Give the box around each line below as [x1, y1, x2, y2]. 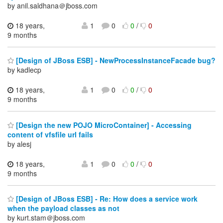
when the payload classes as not [7, 203, 119, 214]
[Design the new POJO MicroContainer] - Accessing [14, 119, 192, 130]
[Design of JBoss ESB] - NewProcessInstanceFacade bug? [14, 55, 216, 66]
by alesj [7, 138, 31, 149]
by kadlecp [7, 65, 41, 75]
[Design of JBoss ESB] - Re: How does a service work [14, 194, 198, 204]
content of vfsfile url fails [7, 129, 93, 139]
